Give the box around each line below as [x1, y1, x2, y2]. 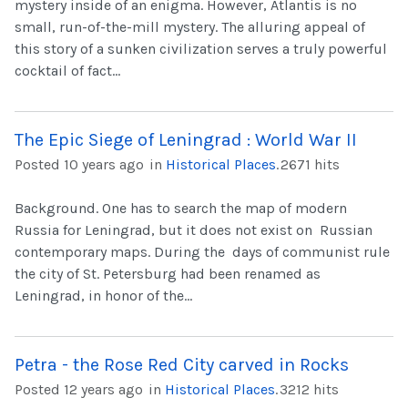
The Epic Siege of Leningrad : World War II [15, 129, 357, 151]
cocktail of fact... [15, 62, 120, 80]
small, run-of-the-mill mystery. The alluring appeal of [15, 18, 365, 36]
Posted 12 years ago [15, 381, 143, 399]
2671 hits [280, 156, 340, 174]
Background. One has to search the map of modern [15, 199, 347, 218]
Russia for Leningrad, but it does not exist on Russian [15, 221, 372, 240]
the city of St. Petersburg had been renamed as [15, 265, 321, 283]
